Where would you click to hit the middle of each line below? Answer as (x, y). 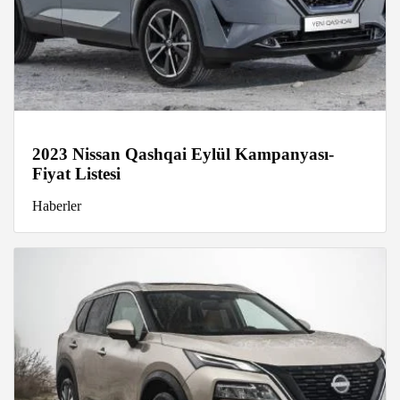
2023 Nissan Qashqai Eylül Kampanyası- (183, 154)
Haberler (57, 206)
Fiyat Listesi (76, 174)
